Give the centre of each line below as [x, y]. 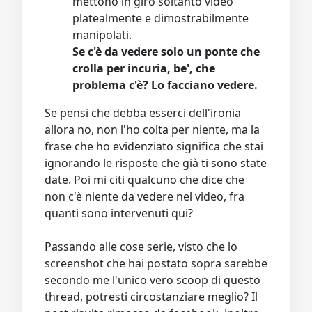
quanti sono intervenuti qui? [119, 213]
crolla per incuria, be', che [144, 68]
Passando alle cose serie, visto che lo [141, 246]
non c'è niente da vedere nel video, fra [145, 196]
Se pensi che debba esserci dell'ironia [143, 112]
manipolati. [102, 34]
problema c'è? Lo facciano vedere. [165, 85]
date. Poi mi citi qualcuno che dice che [145, 179]
